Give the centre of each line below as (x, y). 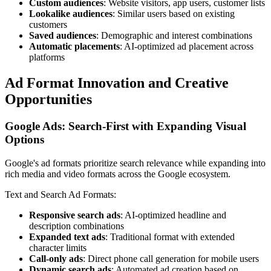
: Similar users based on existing (174, 14)
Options (24, 139)
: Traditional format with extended (170, 237)
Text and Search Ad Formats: (60, 194)
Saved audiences (63, 36)
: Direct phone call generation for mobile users (171, 258)
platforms (47, 57)
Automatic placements (74, 47)
